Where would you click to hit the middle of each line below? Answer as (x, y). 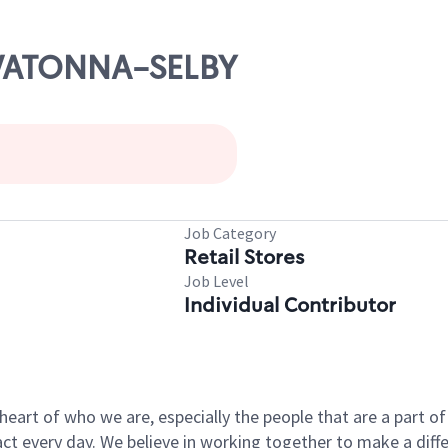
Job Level (216, 281)
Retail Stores (244, 257)
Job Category (230, 233)
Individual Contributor (290, 305)
